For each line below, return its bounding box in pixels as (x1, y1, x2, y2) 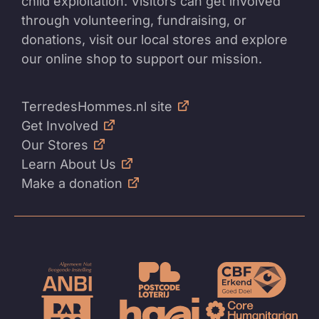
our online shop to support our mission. (21, 51, 262, 67)
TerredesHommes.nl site (21, 99, 172, 115)
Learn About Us (21, 157, 116, 172)
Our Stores (21, 137, 88, 153)
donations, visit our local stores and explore (21, 32, 288, 48)
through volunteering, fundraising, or (21, 13, 246, 28)
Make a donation (21, 176, 122, 192)
